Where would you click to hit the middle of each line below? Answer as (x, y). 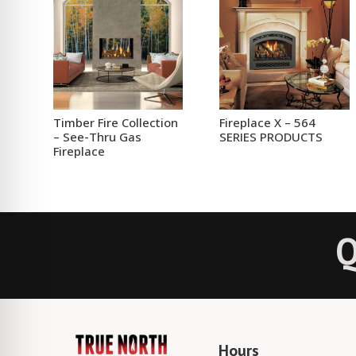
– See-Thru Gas (98, 137)
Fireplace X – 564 (268, 123)
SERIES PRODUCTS (271, 137)
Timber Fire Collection (116, 123)
